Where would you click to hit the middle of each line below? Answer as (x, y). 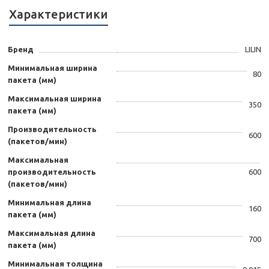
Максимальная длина (52, 233)
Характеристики (59, 14)
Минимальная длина (50, 203)
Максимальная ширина (55, 99)
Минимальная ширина (53, 68)
